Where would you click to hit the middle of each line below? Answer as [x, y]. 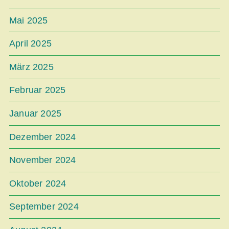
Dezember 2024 [43, 137]
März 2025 [31, 67]
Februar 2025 [38, 90]
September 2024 [44, 207]
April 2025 [30, 44]
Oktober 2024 [38, 183]
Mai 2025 [29, 20]
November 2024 [43, 160]
